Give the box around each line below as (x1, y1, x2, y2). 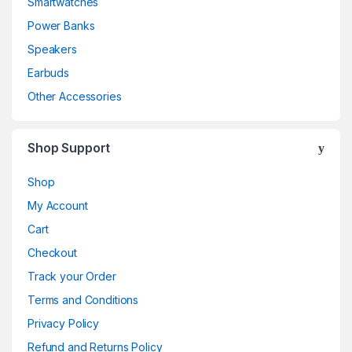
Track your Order (27, 269, 116, 283)
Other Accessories (27, 89, 122, 103)
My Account (27, 198, 88, 212)
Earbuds (27, 65, 70, 79)
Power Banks (27, 18, 95, 32)
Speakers (27, 42, 77, 56)
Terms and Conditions (27, 292, 139, 306)
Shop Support (27, 139, 111, 156)
